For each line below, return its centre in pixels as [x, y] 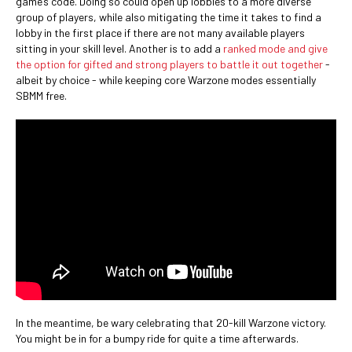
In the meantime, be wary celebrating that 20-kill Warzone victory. [171, 323]
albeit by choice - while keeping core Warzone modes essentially [166, 79]
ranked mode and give [275, 48]
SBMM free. [41, 95]
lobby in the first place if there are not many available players [160, 32]
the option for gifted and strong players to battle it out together [169, 64]
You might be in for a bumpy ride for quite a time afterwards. [157, 338]
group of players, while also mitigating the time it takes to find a [169, 16]
